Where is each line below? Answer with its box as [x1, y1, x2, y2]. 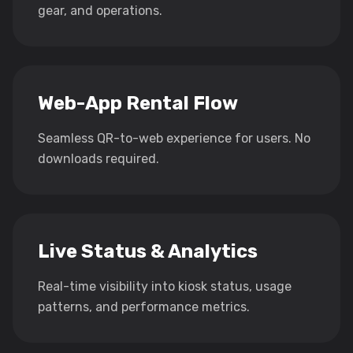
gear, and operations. [38, 3, 162, 19]
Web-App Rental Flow [38, 92, 238, 115]
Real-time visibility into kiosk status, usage [38, 279, 292, 295]
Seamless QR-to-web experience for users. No [38, 131, 310, 147]
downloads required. [38, 151, 159, 167]
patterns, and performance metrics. [38, 299, 250, 315]
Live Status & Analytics [38, 240, 258, 263]
